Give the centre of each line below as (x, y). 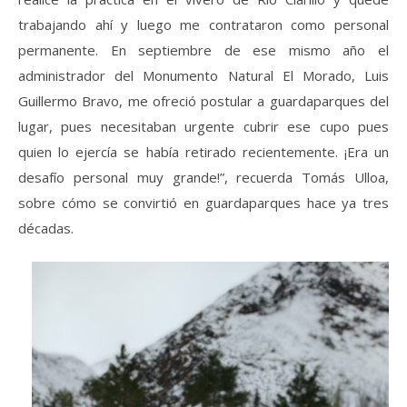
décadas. (46, 228)
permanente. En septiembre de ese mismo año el (203, 50)
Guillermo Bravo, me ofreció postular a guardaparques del (203, 101)
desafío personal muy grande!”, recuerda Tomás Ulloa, (203, 177)
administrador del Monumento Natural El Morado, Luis (203, 75)
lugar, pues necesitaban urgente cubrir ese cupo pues (203, 126)
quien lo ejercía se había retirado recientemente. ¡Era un (203, 152)
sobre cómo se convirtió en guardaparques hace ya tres (203, 203)
